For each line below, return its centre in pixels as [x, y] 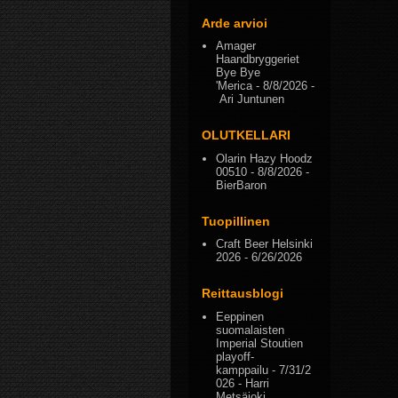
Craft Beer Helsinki [265, 244]
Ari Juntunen [251, 99]
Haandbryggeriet [258, 59]
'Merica [235, 86]
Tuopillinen [236, 221]
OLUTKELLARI [246, 135]
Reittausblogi [243, 294]
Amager [236, 46]
